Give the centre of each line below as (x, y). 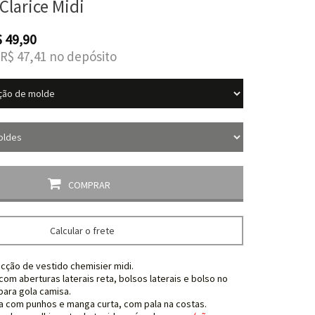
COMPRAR (89, 185)
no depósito (83, 56)
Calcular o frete (83, 231)
